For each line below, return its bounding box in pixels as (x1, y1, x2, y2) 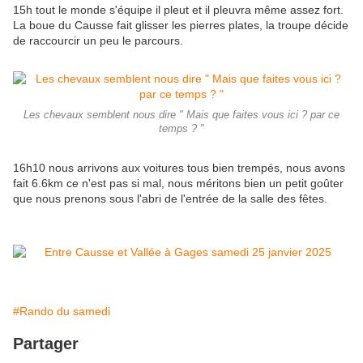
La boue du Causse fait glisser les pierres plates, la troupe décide (13, 19, 348, 32)
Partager (13, 335, 79, 353)
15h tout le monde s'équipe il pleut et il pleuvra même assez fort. (13, 3, 344, 17)
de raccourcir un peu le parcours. (13, 34, 183, 48)
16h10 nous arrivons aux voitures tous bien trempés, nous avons (13, 161, 345, 175)
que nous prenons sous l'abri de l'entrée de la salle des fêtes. (13, 192, 331, 206)
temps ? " (159, 123, 204, 135)
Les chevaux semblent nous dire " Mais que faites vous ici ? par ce (23, 109, 340, 122)
